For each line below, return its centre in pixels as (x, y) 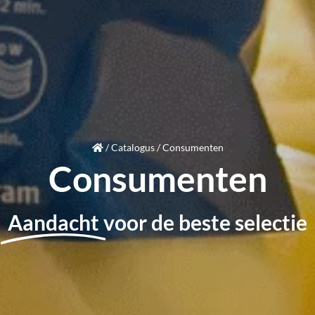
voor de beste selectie (205, 222)
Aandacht (53, 222)
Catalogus (133, 147)
